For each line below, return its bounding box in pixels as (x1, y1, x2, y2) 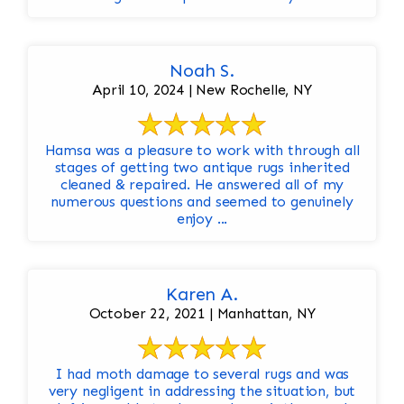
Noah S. (170, 60, 234, 82)
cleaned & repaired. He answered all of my (60, 176, 344, 194)
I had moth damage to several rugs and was (54, 365, 350, 383)
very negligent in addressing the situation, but (48, 382, 356, 400)
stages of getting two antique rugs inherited (54, 159, 350, 177)
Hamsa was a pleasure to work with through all (44, 142, 360, 160)
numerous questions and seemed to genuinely (50, 193, 353, 211)
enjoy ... (176, 210, 228, 228)
